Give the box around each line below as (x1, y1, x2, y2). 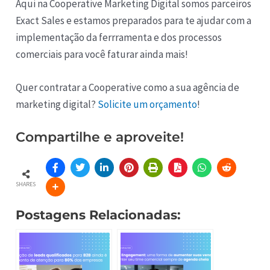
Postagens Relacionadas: (16, 206, 181, 222)
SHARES (16, 180, 36, 188)
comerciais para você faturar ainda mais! (16, 47, 189, 61)
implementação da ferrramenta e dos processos (16, 30, 222, 44)
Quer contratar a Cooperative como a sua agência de (16, 80, 240, 94)
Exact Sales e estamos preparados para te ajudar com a (16, 13, 252, 27)
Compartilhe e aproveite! (16, 128, 184, 145)
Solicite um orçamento (98, 97, 198, 111)
